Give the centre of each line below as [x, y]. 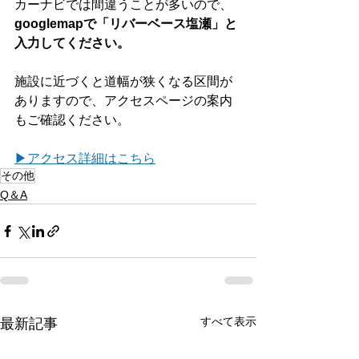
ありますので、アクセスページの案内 [123, 101]
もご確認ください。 [72, 120]
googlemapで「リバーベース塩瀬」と [126, 24]
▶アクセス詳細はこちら [85, 158]
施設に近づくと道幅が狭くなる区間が [123, 81]
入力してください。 [72, 43]
